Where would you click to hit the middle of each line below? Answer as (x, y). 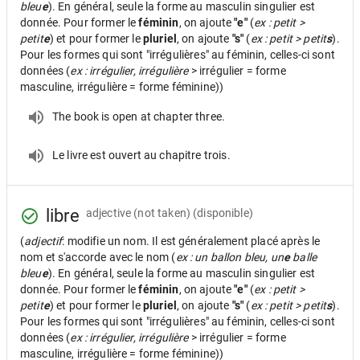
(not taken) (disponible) (193, 213)
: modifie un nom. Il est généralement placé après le (191, 241)
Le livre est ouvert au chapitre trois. (141, 155)
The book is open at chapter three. (139, 116)
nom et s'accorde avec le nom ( (98, 257)
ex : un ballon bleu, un (229, 257)
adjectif (43, 241)
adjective (108, 213)
